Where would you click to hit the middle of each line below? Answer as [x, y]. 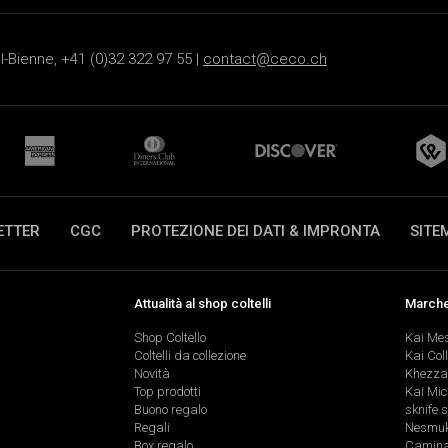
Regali [151, 428]
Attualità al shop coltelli [202, 303]
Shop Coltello [169, 338]
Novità [151, 374]
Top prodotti [167, 392]
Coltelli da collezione [189, 356]
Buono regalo [170, 410]
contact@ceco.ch [265, 59]
